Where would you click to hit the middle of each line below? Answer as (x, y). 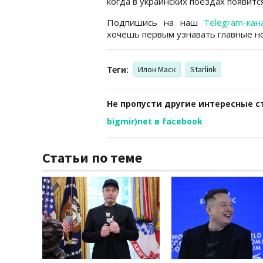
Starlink (203, 69)
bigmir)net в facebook (155, 121)
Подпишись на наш (156, 22)
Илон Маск (157, 69)
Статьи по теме (92, 157)
